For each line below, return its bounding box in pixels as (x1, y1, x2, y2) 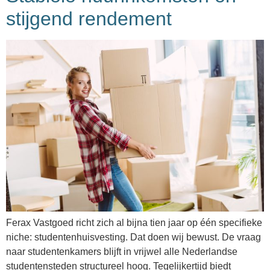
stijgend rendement (6, 7, 172, 30)
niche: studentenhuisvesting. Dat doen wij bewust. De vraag (6, 232, 261, 242)
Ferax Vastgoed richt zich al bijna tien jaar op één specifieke (6, 218, 262, 228)
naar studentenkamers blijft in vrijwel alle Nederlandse (6, 246, 237, 257)
